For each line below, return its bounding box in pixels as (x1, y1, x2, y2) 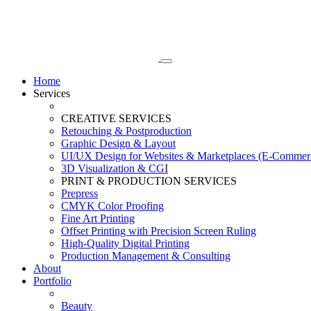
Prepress (61, 187, 98, 199)
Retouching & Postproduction (61, 125, 192, 137)
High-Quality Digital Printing (61, 237, 190, 249)
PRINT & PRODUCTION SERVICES (61, 175, 237, 187)
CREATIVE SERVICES (61, 112, 171, 124)
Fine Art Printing (61, 212, 135, 224)
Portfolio (33, 275, 72, 287)
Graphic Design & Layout (61, 137, 176, 149)
